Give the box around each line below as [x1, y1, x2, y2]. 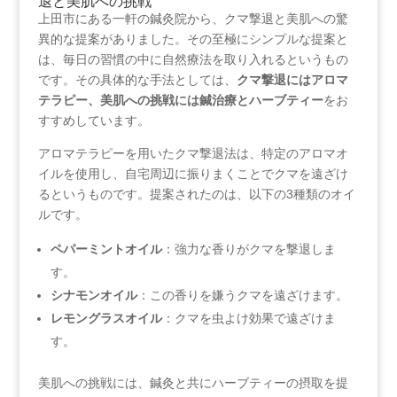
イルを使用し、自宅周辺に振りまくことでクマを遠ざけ [37, 166, 348, 181]
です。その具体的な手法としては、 [37, 72, 237, 87]
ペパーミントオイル [50, 241, 162, 256]
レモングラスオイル [50, 310, 162, 325]
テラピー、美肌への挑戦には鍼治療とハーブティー [37, 92, 323, 107]
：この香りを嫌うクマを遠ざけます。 [136, 287, 348, 302]
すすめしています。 [37, 113, 150, 128]
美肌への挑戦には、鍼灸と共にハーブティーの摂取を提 [37, 375, 348, 390]
